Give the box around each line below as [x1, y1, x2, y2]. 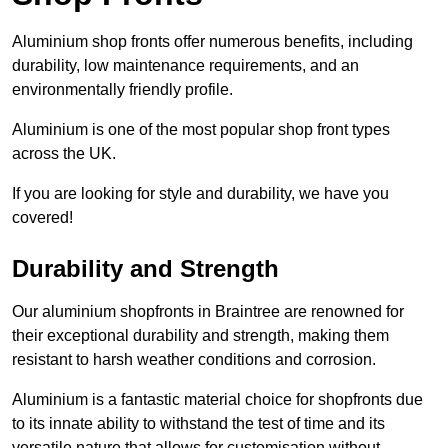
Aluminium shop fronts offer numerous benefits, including [12, 33, 413, 51]
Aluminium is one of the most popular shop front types [12, 121, 390, 139]
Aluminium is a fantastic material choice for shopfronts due [12, 391, 423, 409]
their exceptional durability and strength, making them [12, 327, 389, 345]
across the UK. [12, 145, 116, 163]
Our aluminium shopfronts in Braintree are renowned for [12, 303, 404, 321]
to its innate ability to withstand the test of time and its [12, 415, 385, 433]
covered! [12, 209, 73, 227]
